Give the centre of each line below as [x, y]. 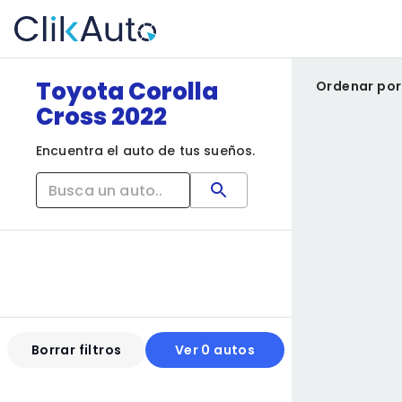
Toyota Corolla [127, 92]
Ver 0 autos [215, 350]
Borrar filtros [76, 350]
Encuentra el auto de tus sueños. [146, 151]
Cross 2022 [101, 117]
